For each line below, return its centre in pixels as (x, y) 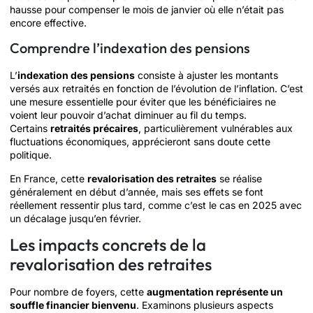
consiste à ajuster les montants (206, 75)
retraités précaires (94, 129)
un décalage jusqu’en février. (75, 218)
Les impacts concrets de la (108, 244)
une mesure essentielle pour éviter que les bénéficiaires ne (143, 102)
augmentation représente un (215, 291)
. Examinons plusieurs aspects (205, 305)
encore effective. (48, 22)
